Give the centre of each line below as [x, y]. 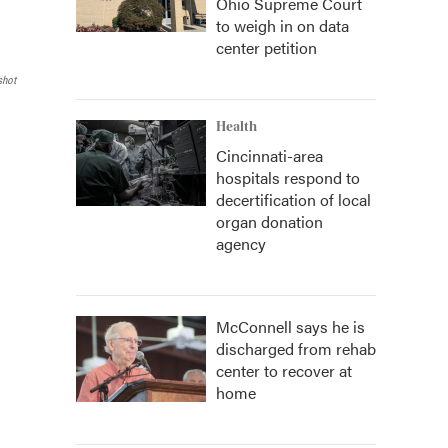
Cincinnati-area [269, 155]
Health [236, 127]
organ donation [269, 221]
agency [241, 243]
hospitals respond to [288, 177]
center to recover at [284, 370]
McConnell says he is [290, 326]
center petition [266, 47]
